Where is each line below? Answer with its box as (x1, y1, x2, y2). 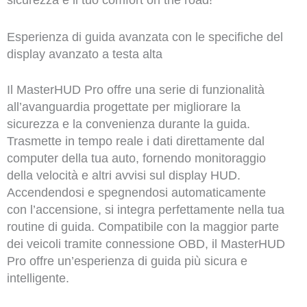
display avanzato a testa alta (6, 47, 162, 62)
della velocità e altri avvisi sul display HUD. (6, 169, 241, 183)
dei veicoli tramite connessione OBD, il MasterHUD (6, 237, 285, 251)
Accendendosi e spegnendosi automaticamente (6, 186, 266, 200)
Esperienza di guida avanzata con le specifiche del (6, 30, 283, 45)
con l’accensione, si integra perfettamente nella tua (6, 203, 284, 217)
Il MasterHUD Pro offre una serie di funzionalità (6, 83, 265, 97)
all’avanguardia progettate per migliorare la (6, 100, 241, 114)
